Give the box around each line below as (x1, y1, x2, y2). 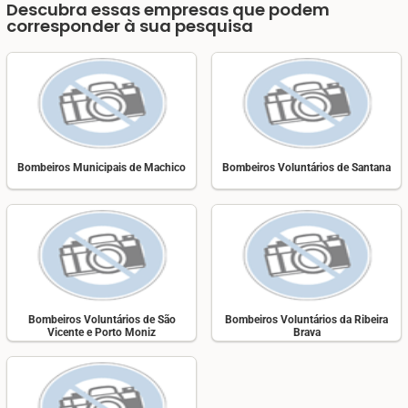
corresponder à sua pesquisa (6, 15, 253, 38)
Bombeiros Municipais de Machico (17, 160, 186, 174)
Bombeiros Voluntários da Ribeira (225, 312, 388, 326)
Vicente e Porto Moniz (47, 325, 156, 339)
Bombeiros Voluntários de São (27, 312, 176, 326)
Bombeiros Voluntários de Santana (222, 160, 391, 174)
